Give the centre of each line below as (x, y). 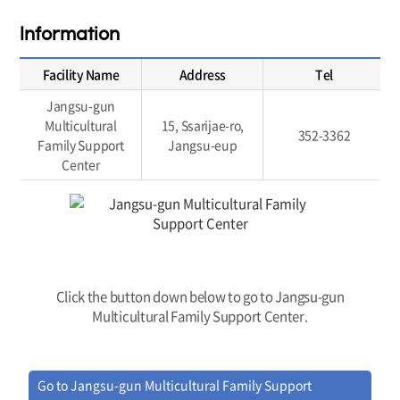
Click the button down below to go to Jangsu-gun (200, 296)
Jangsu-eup (203, 144)
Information (70, 33)
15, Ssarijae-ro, (203, 125)
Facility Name (81, 74)
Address (202, 74)
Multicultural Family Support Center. (200, 316)
